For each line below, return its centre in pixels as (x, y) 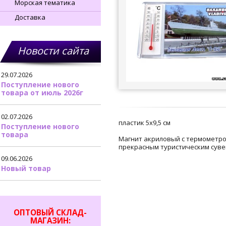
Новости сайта (53, 51)
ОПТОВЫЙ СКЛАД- (50, 213)
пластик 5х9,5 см (145, 123)
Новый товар (26, 168)
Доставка (30, 17)
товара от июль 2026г (42, 93)
